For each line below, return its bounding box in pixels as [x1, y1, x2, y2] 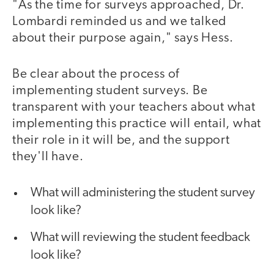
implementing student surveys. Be [12, 84, 208, 97]
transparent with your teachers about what [12, 100, 256, 114]
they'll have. [12, 150, 84, 163]
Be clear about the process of [12, 67, 180, 81]
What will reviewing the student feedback [31, 231, 250, 245]
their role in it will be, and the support [12, 133, 230, 147]
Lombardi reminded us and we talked [12, 15, 227, 29]
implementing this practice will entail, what [12, 117, 262, 130]
